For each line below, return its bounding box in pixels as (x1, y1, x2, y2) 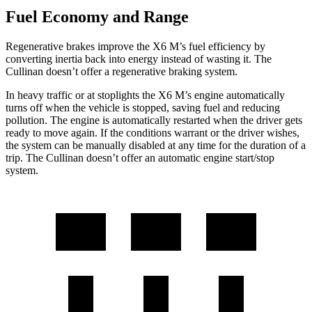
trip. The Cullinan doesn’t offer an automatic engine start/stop (6, 152, 274, 164)
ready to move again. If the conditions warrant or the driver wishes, (6, 127, 299, 139)
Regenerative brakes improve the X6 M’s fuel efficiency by (6, 40, 265, 53)
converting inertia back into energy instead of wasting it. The (6, 53, 272, 65)
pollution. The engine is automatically (6, 114, 173, 127)
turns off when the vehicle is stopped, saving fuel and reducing (6, 102, 280, 114)
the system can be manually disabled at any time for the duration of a (6, 139, 306, 152)
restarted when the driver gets (173, 114, 302, 127)
